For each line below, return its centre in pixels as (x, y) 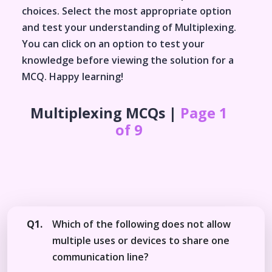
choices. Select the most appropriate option (127, 11)
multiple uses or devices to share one (141, 240)
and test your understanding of (98, 27)
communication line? (100, 257)
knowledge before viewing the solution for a (128, 60)
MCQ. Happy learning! (73, 76)
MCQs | (151, 113)
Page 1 (204, 113)
